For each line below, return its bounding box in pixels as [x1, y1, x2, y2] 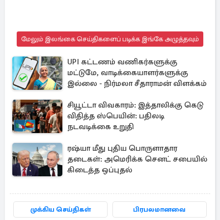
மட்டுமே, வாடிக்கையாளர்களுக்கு [67, 68, 188, 78]
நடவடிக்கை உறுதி [67, 122, 134, 132]
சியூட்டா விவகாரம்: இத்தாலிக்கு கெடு [67, 100, 203, 110]
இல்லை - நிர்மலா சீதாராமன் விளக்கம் [67, 79, 207, 88]
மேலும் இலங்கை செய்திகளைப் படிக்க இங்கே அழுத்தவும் [21, 35, 199, 43]
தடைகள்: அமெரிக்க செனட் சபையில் [67, 154, 207, 164]
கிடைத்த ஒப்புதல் [67, 165, 132, 175]
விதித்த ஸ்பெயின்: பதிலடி [67, 111, 165, 121]
